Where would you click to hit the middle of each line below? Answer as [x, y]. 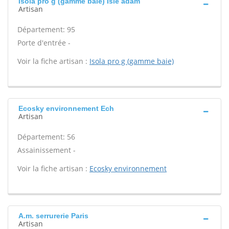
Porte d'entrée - [44, 43]
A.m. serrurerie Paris [53, 216]
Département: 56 [46, 137]
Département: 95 [46, 29]
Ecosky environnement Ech [66, 108]
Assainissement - [47, 150]
